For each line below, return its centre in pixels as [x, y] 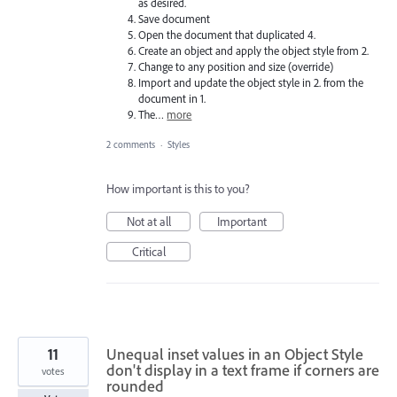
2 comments [131, 145]
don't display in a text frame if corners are [243, 370]
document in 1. [172, 99]
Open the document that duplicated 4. [227, 35]
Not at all [148, 222]
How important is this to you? [178, 189]
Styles [179, 145]
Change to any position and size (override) [236, 67]
